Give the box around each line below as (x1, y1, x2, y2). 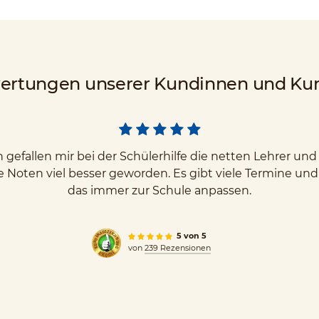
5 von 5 (176, 231, 206, 241)
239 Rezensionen (144, 243, 211, 253)
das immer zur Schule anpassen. (68, 184, 251, 197)
